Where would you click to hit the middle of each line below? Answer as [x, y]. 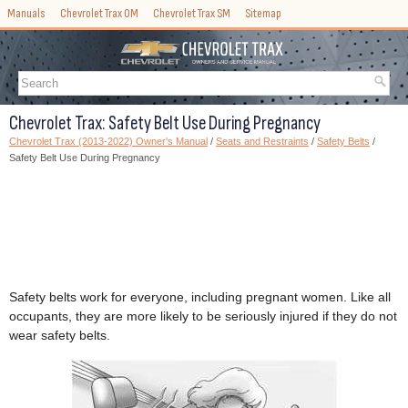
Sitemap [263, 13]
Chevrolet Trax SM [192, 13]
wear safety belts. [60, 336]
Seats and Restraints [262, 142]
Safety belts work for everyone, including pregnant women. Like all [200, 297]
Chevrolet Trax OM [99, 13]
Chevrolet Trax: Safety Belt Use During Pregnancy [165, 124]
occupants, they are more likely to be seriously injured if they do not [203, 316]
